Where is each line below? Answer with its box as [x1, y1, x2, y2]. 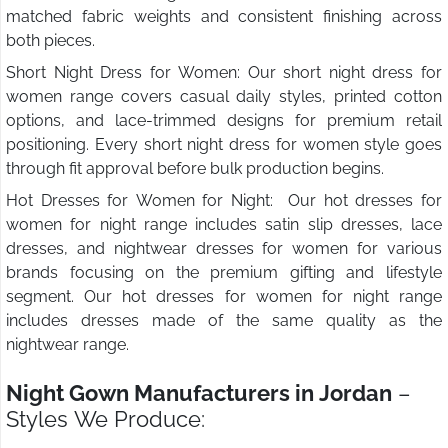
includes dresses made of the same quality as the [6, 311, 442, 331]
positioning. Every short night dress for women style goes [6, 135, 442, 155]
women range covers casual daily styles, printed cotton [6, 87, 442, 107]
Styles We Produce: [6, 406, 205, 433]
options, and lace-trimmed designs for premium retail [6, 111, 442, 131]
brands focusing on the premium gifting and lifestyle [6, 263, 442, 283]
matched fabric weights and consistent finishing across [6, 7, 442, 27]
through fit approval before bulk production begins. [6, 159, 384, 179]
